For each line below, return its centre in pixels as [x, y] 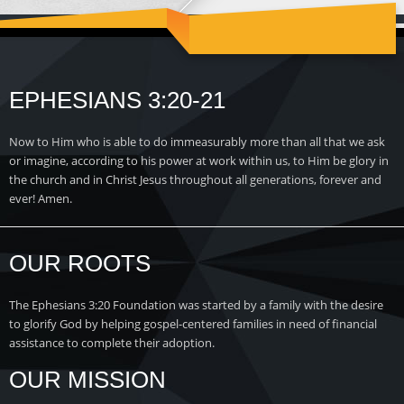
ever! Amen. [41, 198]
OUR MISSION [87, 379]
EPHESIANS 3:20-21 [117, 100]
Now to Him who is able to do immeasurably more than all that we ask [197, 141]
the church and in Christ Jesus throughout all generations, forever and [195, 179]
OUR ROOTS [80, 263]
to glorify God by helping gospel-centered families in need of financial [193, 323]
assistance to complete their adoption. [112, 342]
